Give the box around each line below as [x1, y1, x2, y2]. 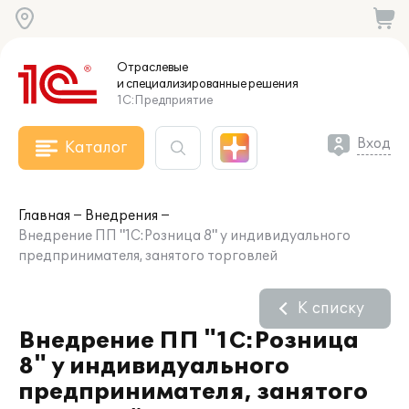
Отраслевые [117, 60, 188, 75]
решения [246, 77, 299, 91]
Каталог [65, 139, 127, 157]
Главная [18, 208, 70, 224]
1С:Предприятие [117, 93, 213, 108]
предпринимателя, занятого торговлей [18, 248, 278, 264]
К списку [298, 299, 364, 318]
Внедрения [85, 208, 158, 224]
